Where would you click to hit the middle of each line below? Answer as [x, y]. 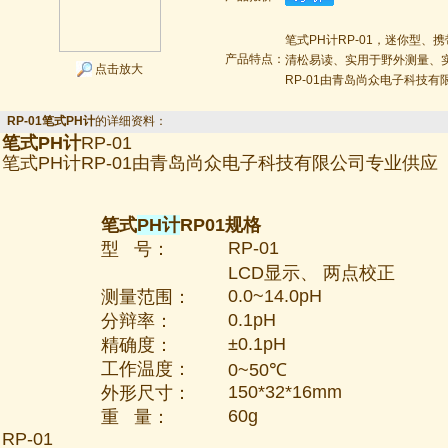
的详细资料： [130, 121]
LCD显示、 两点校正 [311, 273]
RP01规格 [220, 225]
